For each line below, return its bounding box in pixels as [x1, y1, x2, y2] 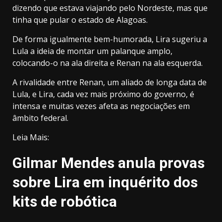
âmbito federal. [12, 112, 68, 124]
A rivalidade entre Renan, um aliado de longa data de [12, 77, 207, 88]
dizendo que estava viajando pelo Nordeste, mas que [12, 2, 208, 14]
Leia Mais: [12, 132, 49, 143]
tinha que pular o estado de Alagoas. [12, 14, 148, 26]
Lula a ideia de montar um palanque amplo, [12, 46, 172, 57]
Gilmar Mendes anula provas [12, 154, 205, 172]
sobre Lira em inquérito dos [12, 173, 198, 191]
